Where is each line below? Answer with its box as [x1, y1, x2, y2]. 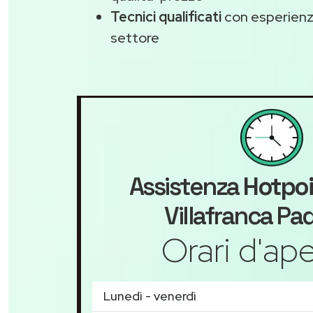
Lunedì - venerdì [103, 288, 196, 305]
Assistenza [129, 171, 244, 203]
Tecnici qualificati [110, 8, 221, 27]
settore [110, 29, 159, 48]
